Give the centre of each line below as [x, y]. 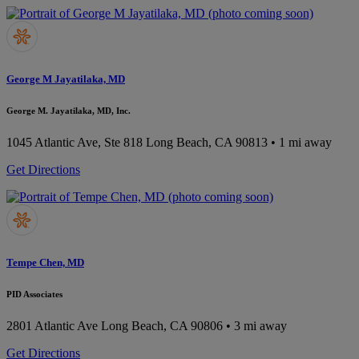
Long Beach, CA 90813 [207, 143]
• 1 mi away [300, 143]
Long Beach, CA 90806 [162, 326]
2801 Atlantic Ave [52, 326]
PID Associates [34, 294]
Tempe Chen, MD [45, 263]
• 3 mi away [255, 326]
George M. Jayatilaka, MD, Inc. [69, 111]
